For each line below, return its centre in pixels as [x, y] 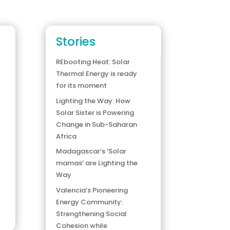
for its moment [82, 86]
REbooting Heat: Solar [93, 62]
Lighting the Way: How [93, 101]
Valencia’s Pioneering [92, 190]
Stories [76, 42]
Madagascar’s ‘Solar [91, 151]
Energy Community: [90, 202]
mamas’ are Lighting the [97, 163]
